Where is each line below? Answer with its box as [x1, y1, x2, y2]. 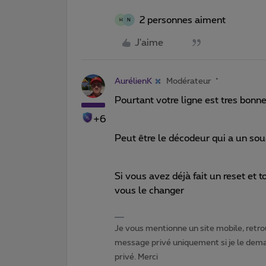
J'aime [135, 37, 163, 47]
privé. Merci [115, 252, 158, 261]
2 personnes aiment [140, 15, 226, 25]
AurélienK [115, 77, 152, 85]
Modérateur [166, 77, 211, 85]
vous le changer [115, 185, 184, 195]
